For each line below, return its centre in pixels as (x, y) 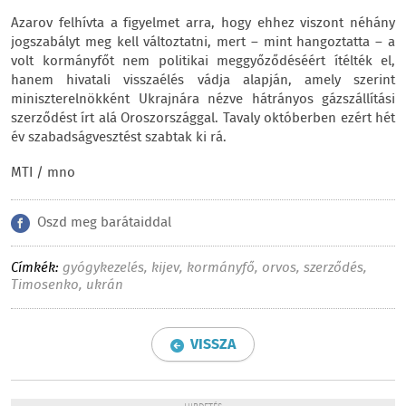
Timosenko (45, 285)
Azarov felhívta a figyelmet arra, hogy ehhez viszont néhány (203, 24)
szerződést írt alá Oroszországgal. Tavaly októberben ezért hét (203, 119)
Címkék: (35, 268)
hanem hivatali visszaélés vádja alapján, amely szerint (203, 81)
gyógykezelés (103, 268)
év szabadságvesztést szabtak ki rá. (119, 138)
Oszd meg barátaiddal (104, 223)
